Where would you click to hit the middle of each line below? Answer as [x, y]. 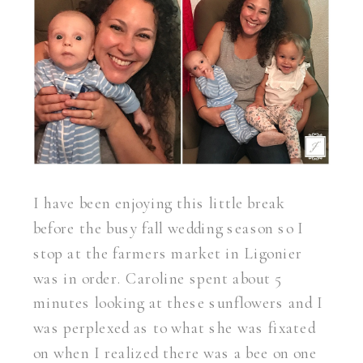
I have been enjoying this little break [159, 203]
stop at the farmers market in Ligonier [168, 253]
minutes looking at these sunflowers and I [178, 303]
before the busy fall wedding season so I [169, 228]
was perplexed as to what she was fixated [174, 328]
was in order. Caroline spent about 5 [158, 278]
